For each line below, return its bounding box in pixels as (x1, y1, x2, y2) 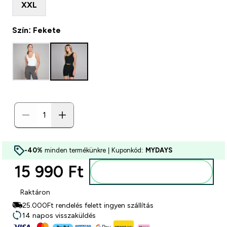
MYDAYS (145, 146, 172, 154)
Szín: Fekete (12, 26, 61, 34)
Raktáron (20, 188, 50, 196)
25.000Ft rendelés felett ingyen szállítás (22, 201, 154, 209)
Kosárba (144, 168, 171, 176)
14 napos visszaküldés (22, 211, 96, 219)
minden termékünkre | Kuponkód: (43, 146, 145, 154)
